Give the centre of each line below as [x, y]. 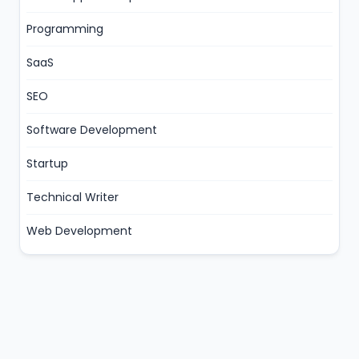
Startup [47, 163]
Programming [65, 29]
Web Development [79, 231]
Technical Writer [73, 197]
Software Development [92, 130]
